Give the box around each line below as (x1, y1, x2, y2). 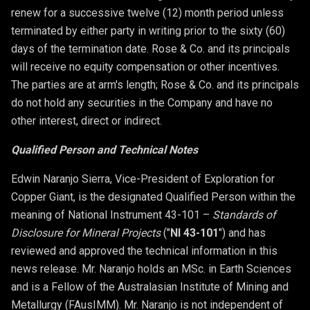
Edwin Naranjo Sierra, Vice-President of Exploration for (11, 172, 275, 185)
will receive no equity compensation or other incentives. (11, 60, 280, 73)
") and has (219, 226, 266, 239)
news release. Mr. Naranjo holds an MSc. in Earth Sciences (11, 262, 291, 275)
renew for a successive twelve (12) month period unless (11, 6, 284, 19)
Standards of (212, 208, 276, 221)
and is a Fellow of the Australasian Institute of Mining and (11, 280, 289, 293)
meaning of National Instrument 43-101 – (11, 208, 212, 221)
